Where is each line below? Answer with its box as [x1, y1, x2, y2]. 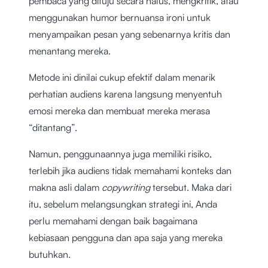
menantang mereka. [29, 45, 111, 57]
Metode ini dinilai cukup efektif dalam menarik [29, 71, 215, 84]
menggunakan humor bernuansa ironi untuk [29, 11, 211, 24]
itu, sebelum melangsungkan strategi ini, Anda [29, 198, 217, 211]
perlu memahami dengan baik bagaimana [29, 215, 197, 227]
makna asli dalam [29, 181, 102, 194]
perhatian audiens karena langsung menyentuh [29, 88, 222, 100]
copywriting [102, 181, 153, 194]
